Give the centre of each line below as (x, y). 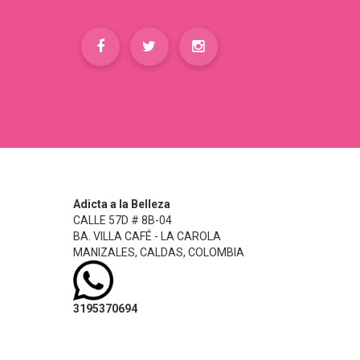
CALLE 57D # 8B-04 (123, 220)
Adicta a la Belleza (122, 204)
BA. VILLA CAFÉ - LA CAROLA (147, 236)
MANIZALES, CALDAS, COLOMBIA (159, 252)
